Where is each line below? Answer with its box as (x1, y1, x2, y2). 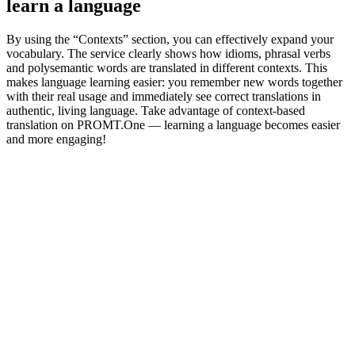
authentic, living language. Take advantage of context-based (6, 103, 305, 117)
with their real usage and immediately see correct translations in (6, 89, 321, 103)
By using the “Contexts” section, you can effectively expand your (6, 32, 334, 46)
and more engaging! (6, 132, 106, 146)
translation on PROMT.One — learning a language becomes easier (6, 117, 340, 132)
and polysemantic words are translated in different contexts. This (6, 60, 327, 74)
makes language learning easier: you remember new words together (6, 74, 342, 89)
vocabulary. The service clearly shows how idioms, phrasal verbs (6, 46, 330, 60)
